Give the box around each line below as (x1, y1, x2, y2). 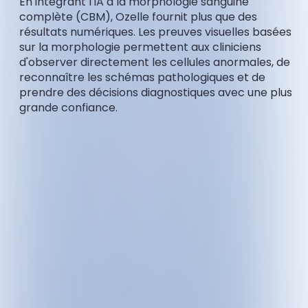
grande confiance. (19, 99, 118, 115)
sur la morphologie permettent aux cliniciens (19, 38, 261, 55)
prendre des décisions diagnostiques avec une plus (19, 84, 292, 100)
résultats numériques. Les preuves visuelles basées (19, 23, 291, 40)
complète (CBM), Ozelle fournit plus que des (19, 8, 257, 25)
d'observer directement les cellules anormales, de (19, 54, 290, 70)
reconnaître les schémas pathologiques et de (19, 69, 265, 85)
